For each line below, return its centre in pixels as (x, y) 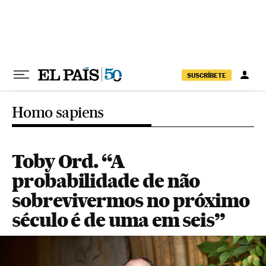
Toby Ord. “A (69, 161)
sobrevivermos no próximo (131, 200)
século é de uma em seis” (119, 220)
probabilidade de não (106, 181)
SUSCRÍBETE (207, 75)
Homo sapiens (58, 112)
